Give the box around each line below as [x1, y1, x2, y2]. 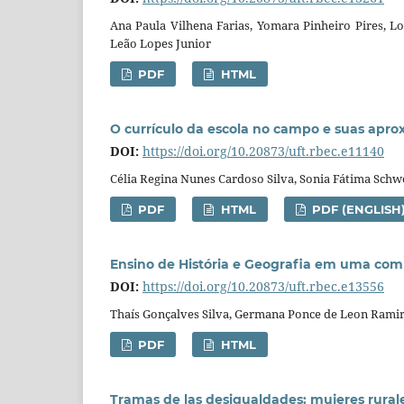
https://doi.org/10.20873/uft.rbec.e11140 [142, 142, 384, 161]
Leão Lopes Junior [110, 35, 211, 52]
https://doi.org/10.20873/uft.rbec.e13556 [142, 278, 384, 296]
